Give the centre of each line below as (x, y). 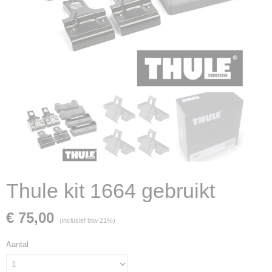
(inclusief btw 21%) (87, 220)
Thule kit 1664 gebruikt (110, 191)
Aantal (17, 244)
